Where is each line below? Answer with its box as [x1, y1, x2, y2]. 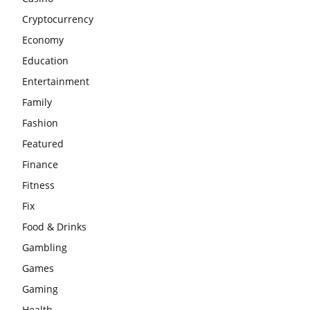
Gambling [22, 241, 67, 255]
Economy [22, 33, 64, 47]
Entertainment [22, 75, 89, 89]
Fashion [22, 116, 58, 130]
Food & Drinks [22, 220, 86, 234]
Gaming [22, 282, 58, 296]
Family [22, 95, 52, 109]
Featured [22, 137, 64, 151]
